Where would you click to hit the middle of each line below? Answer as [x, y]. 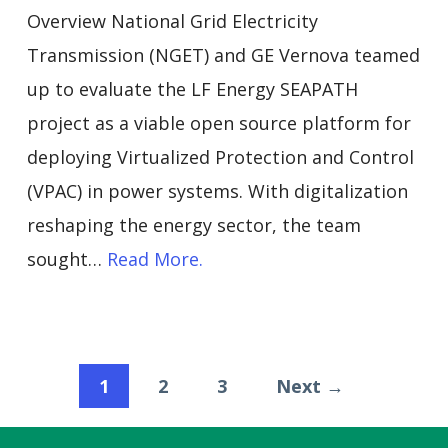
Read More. [152, 258]
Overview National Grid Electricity [172, 20]
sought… [64, 258]
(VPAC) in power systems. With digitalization [217, 190]
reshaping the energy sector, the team [193, 224]
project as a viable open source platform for [218, 122]
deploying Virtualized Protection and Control [220, 156]
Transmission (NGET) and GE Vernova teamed [223, 54]
